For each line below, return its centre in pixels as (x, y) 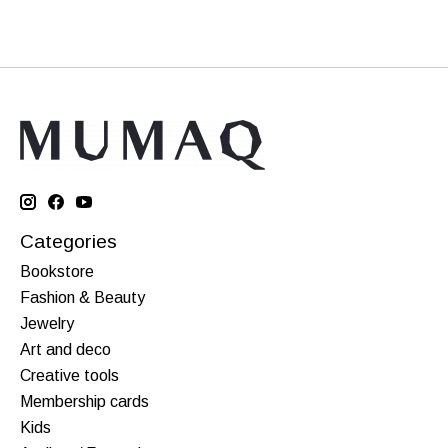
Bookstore (57, 271)
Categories (68, 242)
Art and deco (65, 349)
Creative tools (69, 375)
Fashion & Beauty (82, 297)
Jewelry (47, 323)
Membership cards (84, 401)
